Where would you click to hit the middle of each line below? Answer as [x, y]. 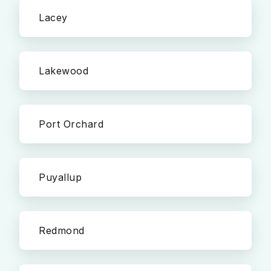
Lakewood [64, 71]
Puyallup [60, 177]
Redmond [62, 230]
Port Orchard [71, 124]
